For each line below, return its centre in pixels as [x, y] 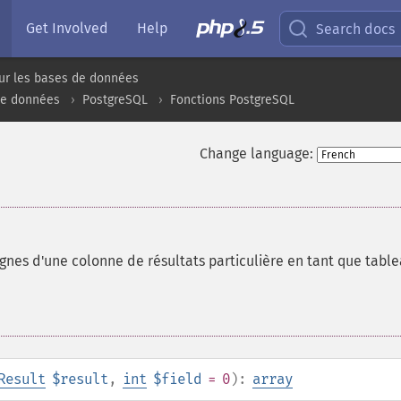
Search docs [356, 29]
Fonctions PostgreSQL [232, 100]
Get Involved [67, 28]
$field [177, 379]
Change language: [256, 154]
